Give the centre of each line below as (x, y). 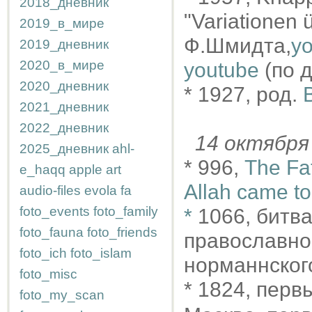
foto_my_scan (62, 295)
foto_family (126, 211)
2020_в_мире (62, 65)
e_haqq (42, 170)
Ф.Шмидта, (237, 46)
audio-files (50, 190)
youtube (221, 70)
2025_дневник (64, 149)
